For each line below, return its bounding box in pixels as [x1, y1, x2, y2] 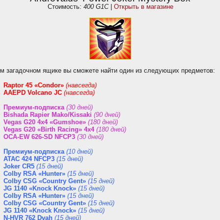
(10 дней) [66, 148, 93, 155]
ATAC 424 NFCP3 [3, 155, 55, 163]
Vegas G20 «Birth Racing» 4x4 [3, 126, 94, 133]
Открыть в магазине [113, 3, 173, 10]
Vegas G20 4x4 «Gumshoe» [3, 118, 86, 126]
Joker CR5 [3, 163, 34, 170]
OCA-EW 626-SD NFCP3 [3, 133, 75, 140]
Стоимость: [47, 3, 83, 10]
